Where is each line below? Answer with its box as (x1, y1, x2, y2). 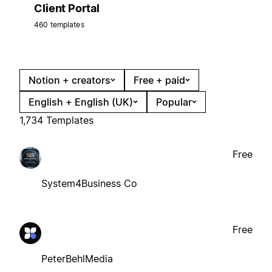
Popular (156, 95, 192, 108)
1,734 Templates (19, 114, 93, 126)
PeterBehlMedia (41, 252, 113, 265)
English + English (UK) (29, 95, 133, 108)
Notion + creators (29, 73, 110, 86)
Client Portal (34, 1, 100, 15)
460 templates (34, 19, 84, 29)
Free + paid (134, 73, 185, 86)
